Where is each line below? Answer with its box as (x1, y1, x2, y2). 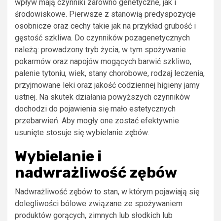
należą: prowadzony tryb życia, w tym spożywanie (15, 44, 186, 54)
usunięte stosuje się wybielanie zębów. (15, 127, 149, 137)
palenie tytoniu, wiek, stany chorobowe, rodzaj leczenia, (15, 68, 205, 78)
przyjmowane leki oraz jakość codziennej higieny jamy (15, 80, 200, 90)
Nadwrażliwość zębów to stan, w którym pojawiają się (15, 186, 199, 196)
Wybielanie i (15, 147, 102, 165)
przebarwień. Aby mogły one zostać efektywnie (15, 115, 179, 125)
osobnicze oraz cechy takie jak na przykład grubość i (15, 21, 196, 31)
